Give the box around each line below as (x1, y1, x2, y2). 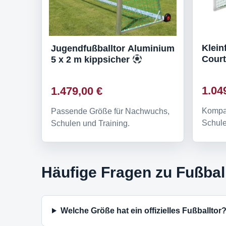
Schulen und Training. (51, 119, 130, 128)
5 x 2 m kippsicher (51, 54, 132, 65)
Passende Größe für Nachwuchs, (51, 106, 169, 116)
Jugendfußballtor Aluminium (51, 43, 175, 53)
